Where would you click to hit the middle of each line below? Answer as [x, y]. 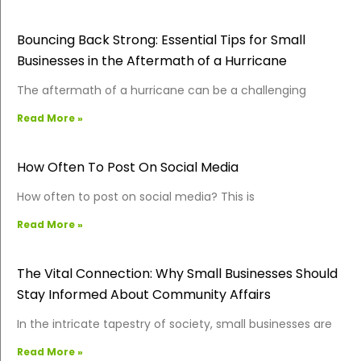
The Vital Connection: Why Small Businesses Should [177, 273]
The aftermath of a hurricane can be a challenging [162, 90]
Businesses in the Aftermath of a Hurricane [152, 60]
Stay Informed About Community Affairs [144, 294]
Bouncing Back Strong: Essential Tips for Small [161, 39]
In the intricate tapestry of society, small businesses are [174, 324]
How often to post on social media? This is [136, 196]
